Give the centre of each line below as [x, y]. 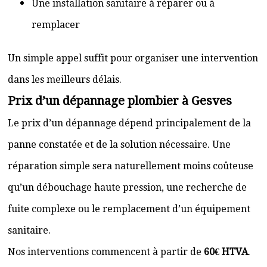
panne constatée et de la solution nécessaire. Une [119, 145]
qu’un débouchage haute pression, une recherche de [127, 187]
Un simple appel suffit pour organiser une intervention [133, 58]
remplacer [56, 25]
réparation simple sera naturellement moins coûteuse [131, 166]
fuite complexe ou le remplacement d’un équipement [129, 209]
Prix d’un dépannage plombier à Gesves [120, 101]
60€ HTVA [226, 252]
